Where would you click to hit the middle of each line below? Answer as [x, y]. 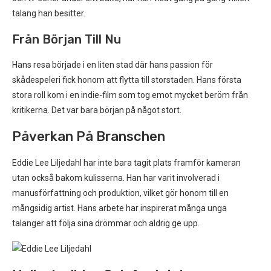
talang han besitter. [49, 13]
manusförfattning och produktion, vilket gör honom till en [120, 193]
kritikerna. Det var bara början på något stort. [97, 110]
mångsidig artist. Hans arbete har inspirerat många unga [119, 208]
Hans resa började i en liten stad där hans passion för [113, 65]
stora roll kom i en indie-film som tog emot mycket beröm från [130, 95]
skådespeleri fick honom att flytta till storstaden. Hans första [127, 80]
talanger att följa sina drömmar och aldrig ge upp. [106, 223]
